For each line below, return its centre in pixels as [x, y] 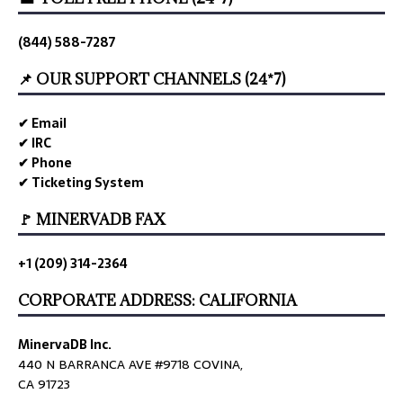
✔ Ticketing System [81, 183]
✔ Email [42, 124]
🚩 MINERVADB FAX [92, 220]
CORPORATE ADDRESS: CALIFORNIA [157, 301]
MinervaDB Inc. [65, 345]
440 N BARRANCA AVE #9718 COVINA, [130, 365]
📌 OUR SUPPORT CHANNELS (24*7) [152, 80]
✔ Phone [45, 163]
